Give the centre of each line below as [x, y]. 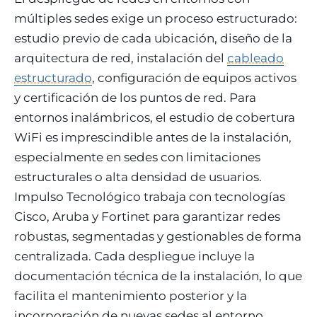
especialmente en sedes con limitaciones [137, 157]
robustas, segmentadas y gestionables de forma [158, 236]
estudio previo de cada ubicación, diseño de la [153, 38]
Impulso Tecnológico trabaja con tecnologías [150, 196]
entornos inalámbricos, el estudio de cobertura [155, 117]
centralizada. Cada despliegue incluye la [134, 256]
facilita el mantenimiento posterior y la [131, 295]
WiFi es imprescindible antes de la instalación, [153, 137]
